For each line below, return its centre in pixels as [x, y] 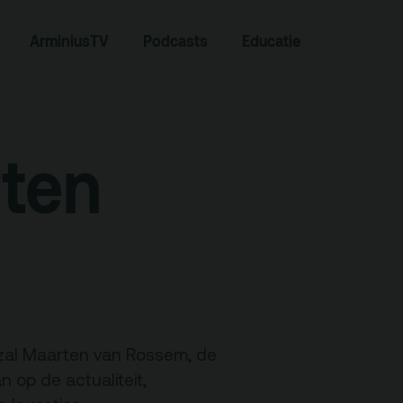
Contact [90, 354]
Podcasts [175, 41]
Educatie [272, 41]
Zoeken [87, 60]
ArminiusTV [69, 41]
